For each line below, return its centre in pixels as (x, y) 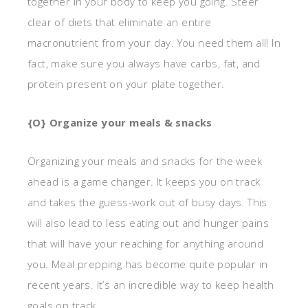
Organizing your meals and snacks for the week (145, 161)
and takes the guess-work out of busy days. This (147, 202)
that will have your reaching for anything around (146, 243)
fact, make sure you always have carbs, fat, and (144, 63)
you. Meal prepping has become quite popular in (148, 264)
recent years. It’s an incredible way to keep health (151, 284)
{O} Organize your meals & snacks (120, 122)
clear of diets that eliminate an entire (120, 22)
